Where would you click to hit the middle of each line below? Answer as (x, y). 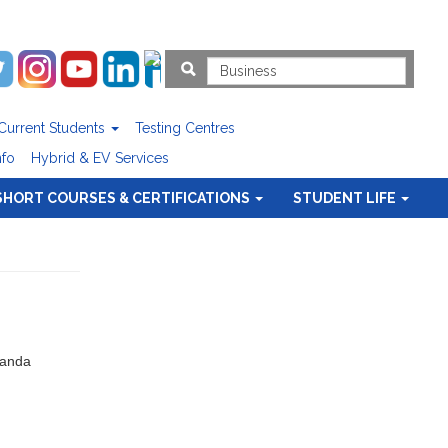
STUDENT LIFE (346, 198)
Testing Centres (185, 128)
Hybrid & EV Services (100, 158)
